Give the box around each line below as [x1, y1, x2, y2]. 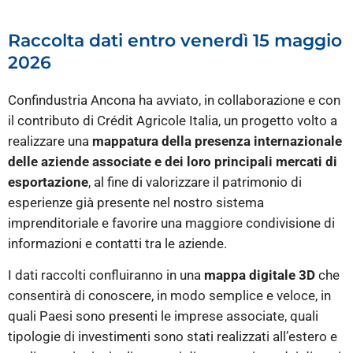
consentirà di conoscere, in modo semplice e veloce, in [8, 288, 331, 304]
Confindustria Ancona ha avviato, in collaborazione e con [8, 92, 340, 109]
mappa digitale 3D [204, 267, 315, 284]
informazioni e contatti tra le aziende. [8, 236, 227, 252]
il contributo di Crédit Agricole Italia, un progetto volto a [8, 113, 337, 129]
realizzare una [8, 133, 92, 150]
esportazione [8, 174, 88, 191]
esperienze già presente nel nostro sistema [8, 195, 264, 211]
